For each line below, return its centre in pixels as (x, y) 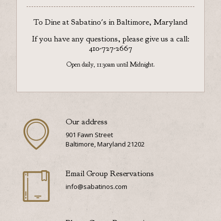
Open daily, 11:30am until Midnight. (110, 65)
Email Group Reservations (110, 173)
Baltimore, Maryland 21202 (105, 144)
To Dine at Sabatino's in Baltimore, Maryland (110, 22)
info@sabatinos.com (96, 186)
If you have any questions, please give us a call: (110, 39)
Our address (87, 122)
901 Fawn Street (89, 135)
